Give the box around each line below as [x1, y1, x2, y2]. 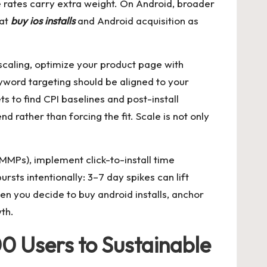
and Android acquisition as [75, 14, 198, 27]
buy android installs [79, 188, 167, 200]
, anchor [167, 188, 204, 200]
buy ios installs [11, 14, 75, 27]
